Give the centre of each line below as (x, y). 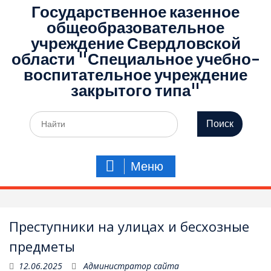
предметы (42, 246)
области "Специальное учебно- (135, 59)
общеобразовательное (135, 28)
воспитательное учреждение (135, 75)
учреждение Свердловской (135, 43)
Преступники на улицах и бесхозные (129, 226)
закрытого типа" (135, 90)
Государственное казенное (135, 12)
